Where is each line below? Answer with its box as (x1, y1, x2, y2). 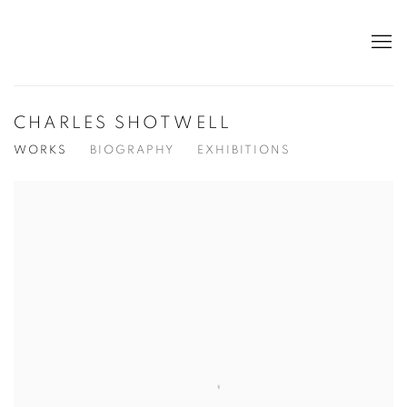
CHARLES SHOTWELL (14, 114, 232, 132)
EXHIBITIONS (197, 144, 291, 156)
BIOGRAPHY (90, 144, 174, 156)
